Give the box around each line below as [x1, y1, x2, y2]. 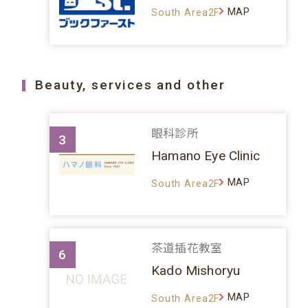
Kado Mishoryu [151, 262, 241, 278]
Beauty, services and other [35, 77, 225, 93]
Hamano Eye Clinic [151, 147, 260, 164]
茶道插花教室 [151, 241, 223, 256]
